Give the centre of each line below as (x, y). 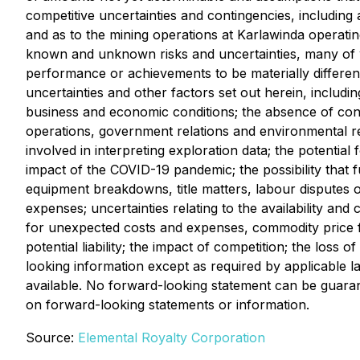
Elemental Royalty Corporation (172, 337)
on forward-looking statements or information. (168, 305)
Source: (52, 337)
